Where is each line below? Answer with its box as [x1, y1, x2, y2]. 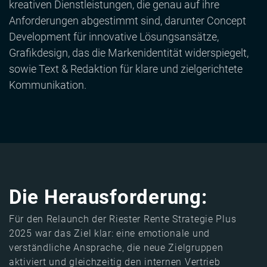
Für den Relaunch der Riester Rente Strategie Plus [9, 213, 237, 225]
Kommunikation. [9, 79, 86, 92]
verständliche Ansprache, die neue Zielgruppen [9, 242, 223, 254]
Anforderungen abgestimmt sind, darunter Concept [9, 14, 246, 27]
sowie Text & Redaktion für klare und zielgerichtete [9, 63, 243, 76]
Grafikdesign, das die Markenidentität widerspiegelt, [9, 46, 249, 60]
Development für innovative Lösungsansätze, [9, 30, 219, 44]
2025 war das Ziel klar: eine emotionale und [9, 228, 210, 240]
